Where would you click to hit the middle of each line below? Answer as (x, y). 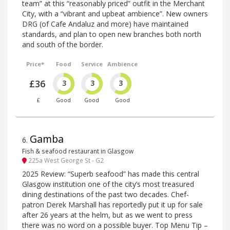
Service (92, 64)
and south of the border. (63, 45)
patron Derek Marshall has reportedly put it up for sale (112, 205)
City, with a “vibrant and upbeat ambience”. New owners (115, 14)
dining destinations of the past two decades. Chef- (106, 195)
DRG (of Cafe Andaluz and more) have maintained (105, 24)
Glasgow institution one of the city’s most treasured (108, 184)
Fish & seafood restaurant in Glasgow (78, 151)
